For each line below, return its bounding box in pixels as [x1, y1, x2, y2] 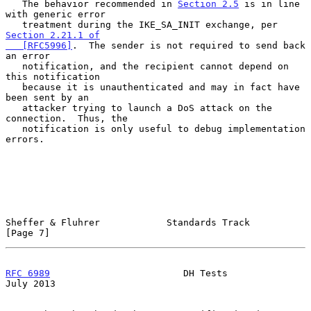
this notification [6, 71, 100, 82]
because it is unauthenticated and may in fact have [6, 81, 22, 92]
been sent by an [6, 92, 89, 103]
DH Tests [50, 267, 228, 278]
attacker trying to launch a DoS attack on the [6, 102, 22, 113]
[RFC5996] [22, 40, 72, 51]
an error [6, 50, 50, 61]
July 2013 [6, 278, 56, 289]
